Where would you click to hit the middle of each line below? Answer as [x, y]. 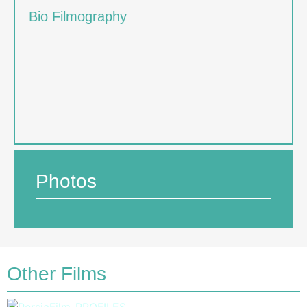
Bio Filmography [78, 16]
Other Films [57, 273]
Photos [66, 181]
